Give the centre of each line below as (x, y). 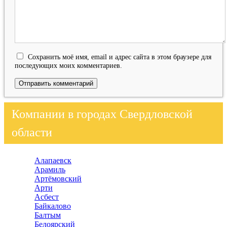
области (32, 132)
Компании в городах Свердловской (102, 114)
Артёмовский (58, 179)
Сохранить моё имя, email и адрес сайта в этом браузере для (120, 57)
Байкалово (53, 206)
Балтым (48, 215)
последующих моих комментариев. (68, 65)
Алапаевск (53, 160)
